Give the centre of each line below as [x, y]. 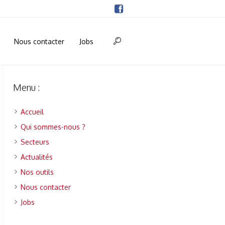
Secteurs [35, 142]
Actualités [37, 157]
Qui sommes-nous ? [53, 127]
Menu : [27, 87]
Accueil [32, 112]
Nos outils [37, 172]
